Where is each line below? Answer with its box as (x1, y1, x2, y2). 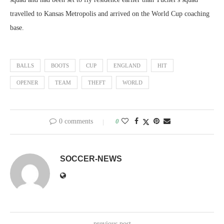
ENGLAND (113, 62, 140, 68)
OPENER (16, 79, 38, 85)
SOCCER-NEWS (60, 154, 122, 163)
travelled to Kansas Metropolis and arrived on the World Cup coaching (10, 10, 209, 17)
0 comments (59, 117, 93, 125)
